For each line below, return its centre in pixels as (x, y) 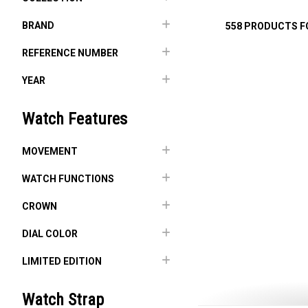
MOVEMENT (50, 151)
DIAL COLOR (50, 234)
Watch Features (75, 119)
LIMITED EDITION (62, 261)
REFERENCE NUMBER (70, 53)
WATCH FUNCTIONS (68, 179)
